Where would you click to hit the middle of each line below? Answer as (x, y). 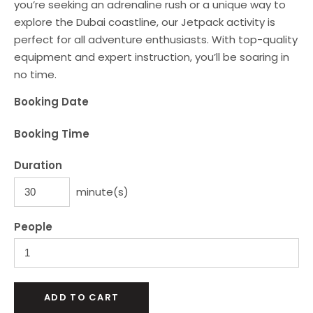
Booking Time (52, 133)
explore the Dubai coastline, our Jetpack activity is (145, 22)
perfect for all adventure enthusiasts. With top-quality (156, 39)
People (33, 226)
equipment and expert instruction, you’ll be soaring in (152, 57)
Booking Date (51, 102)
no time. (35, 74)
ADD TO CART (82, 297)
